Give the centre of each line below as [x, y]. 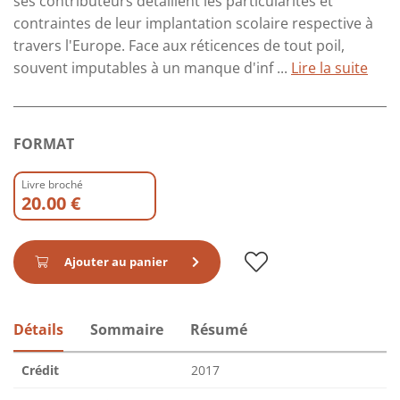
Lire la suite [329, 68]
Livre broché [52, 185]
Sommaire [127, 330]
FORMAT [44, 144]
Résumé [219, 330]
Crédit [40, 371]
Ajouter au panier [116, 262]
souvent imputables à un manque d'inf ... [152, 68]
